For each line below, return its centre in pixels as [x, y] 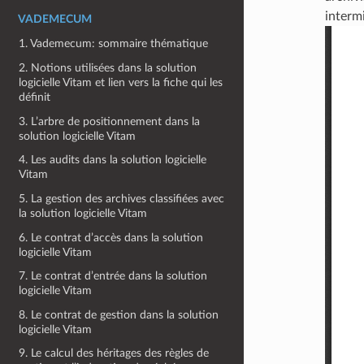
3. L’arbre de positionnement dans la [110, 121]
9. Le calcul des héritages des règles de [114, 353]
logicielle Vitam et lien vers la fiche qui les [121, 82]
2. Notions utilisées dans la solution [108, 68]
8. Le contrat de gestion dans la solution [119, 314]
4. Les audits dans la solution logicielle [113, 160]
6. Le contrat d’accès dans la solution [111, 237]
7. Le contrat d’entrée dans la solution [113, 276]
